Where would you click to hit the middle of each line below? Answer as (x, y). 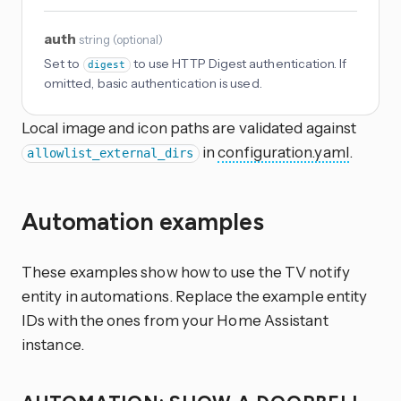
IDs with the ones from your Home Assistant (175, 320)
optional (137, 40)
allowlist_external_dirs (111, 154)
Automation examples (145, 222)
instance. (53, 344)
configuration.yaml (283, 152)
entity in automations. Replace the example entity (195, 295)
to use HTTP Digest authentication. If (239, 64)
